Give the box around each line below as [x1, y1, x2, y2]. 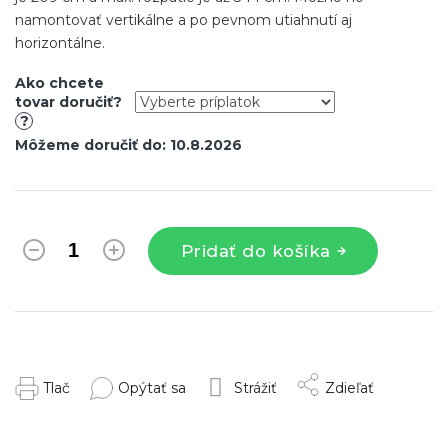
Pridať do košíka [180, 240, 331, 261]
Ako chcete [15, 73, 104, 92]
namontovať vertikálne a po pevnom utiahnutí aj [15, 10, 352, 29]
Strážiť [234, 379, 277, 397]
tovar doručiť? [15, 92, 122, 111]
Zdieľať [325, 379, 374, 397]
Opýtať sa [118, 379, 186, 397]
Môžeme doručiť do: [15, 135, 166, 154]
